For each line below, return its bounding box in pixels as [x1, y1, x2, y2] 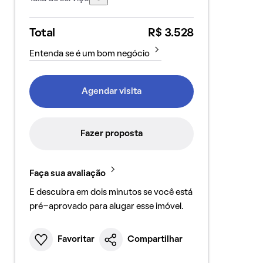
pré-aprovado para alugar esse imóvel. [29, 203, 183, 211]
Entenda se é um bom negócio [29, 50, 150, 58]
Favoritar [57, 235, 95, 244]
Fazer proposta [80, 130, 143, 138]
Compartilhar [127, 235, 183, 244]
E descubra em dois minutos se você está [29, 188, 193, 197]
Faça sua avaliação [29, 170, 106, 178]
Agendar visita [81, 87, 141, 96]
